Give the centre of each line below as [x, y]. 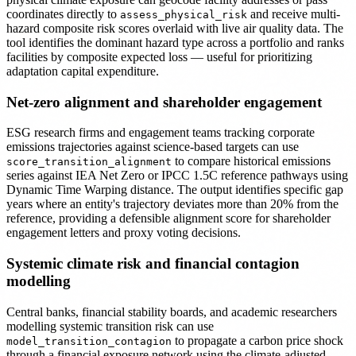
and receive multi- [294, 14]
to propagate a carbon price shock [257, 340]
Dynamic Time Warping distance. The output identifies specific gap [175, 190]
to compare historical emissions [251, 161]
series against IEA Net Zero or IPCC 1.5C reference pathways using [177, 176]
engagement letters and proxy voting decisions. [124, 233]
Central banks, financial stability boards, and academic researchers [172, 311]
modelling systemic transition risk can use [110, 326]
